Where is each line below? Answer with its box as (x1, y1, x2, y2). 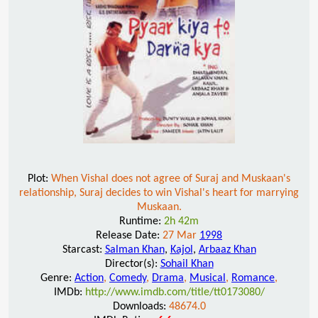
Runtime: (119, 215, 164, 227)
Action (75, 272, 104, 284)
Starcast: (62, 243, 105, 256)
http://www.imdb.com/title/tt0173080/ (84, 286, 265, 298)
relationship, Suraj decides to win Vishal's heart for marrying (19, 187, 299, 199)
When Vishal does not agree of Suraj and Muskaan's (51, 172, 290, 185)
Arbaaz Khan (198, 243, 256, 256)
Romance (231, 272, 275, 284)
